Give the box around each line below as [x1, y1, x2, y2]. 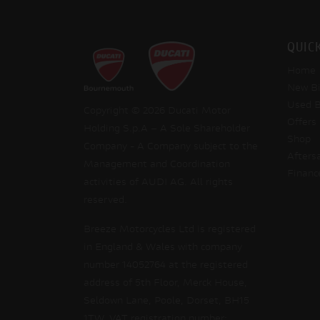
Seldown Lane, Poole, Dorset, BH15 [84, 297, 249, 306]
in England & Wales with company [84, 244, 242, 252]
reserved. [84, 196, 127, 205]
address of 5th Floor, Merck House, [84, 279, 247, 288]
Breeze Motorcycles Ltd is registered [84, 226, 256, 234]
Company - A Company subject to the [84, 143, 258, 151]
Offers [287, 119, 316, 127]
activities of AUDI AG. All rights [84, 179, 233, 187]
